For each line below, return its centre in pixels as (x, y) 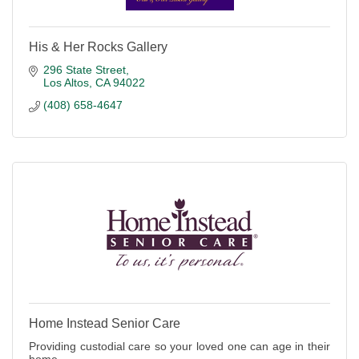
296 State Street (84, 70)
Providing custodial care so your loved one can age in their (179, 346)
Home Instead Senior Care (105, 323)
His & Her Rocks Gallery (98, 47)
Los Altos (66, 83)
